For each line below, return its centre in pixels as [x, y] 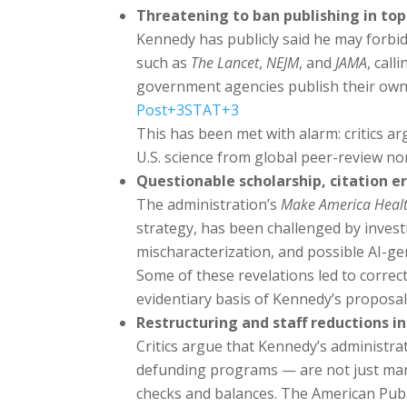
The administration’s [209, 204]
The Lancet [225, 62]
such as [164, 62]
